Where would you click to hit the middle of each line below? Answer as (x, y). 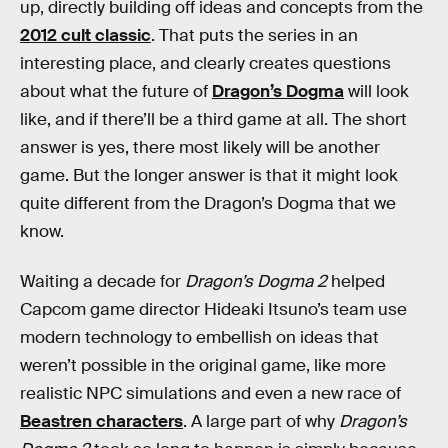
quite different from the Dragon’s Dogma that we (208, 203)
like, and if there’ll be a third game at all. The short (213, 119)
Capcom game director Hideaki (142, 309)
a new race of (349, 393)
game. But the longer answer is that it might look (209, 175)
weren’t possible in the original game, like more (203, 365)
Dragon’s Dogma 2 (258, 281)
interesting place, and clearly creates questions (205, 63)
